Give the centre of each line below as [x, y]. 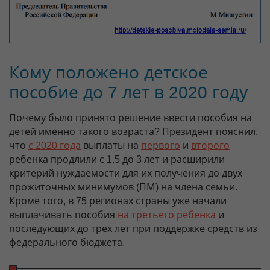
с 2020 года [55, 145]
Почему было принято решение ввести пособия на [130, 118]
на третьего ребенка [167, 215]
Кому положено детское [108, 72]
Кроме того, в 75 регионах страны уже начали [118, 201]
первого [161, 145]
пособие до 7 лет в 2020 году [128, 92]
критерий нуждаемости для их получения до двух [126, 173]
